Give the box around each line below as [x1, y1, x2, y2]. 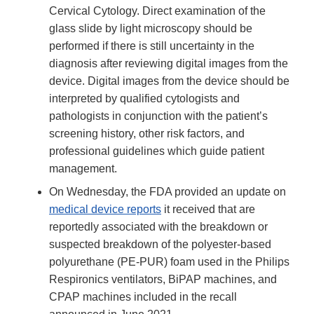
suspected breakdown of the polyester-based [49, 238, 271, 251]
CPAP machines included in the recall [49, 291, 237, 303]
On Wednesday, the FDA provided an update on [49, 186, 286, 198]
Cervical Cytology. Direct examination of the [49, 5, 266, 18]
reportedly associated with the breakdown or [49, 221, 268, 233]
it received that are [161, 203, 255, 216]
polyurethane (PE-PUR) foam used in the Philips [49, 256, 289, 268]
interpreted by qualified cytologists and [49, 93, 240, 105]
